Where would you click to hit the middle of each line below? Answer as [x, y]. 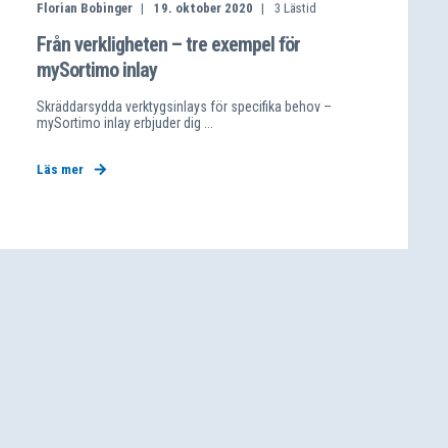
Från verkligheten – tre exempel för [168, 44]
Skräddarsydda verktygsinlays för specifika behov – [184, 106]
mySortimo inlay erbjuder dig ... [125, 123]
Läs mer [60, 169]
